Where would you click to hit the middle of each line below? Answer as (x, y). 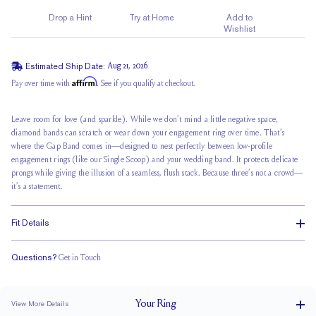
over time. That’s (255, 133)
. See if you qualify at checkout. (146, 84)
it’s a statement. (37, 187)
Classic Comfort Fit (158, 273)
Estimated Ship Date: (65, 66)
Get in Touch (80, 258)
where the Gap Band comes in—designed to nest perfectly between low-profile (142, 147)
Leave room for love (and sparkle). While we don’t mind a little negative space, (145, 120)
